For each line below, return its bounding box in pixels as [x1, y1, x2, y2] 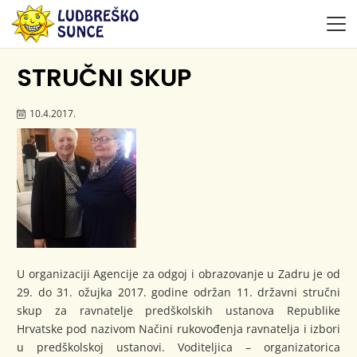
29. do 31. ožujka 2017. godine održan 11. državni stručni [17, 284, 340, 300]
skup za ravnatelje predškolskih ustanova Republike [17, 302, 340, 318]
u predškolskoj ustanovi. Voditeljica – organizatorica [17, 339, 340, 355]
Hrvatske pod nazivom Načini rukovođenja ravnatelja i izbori [17, 320, 340, 336]
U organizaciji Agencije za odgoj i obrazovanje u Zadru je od [17, 265, 340, 281]
